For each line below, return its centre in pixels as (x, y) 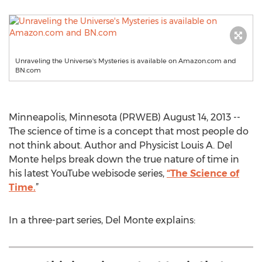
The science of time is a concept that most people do (129, 131)
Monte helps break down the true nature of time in (124, 159)
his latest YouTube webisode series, (88, 173)
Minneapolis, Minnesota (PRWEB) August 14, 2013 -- (125, 117)
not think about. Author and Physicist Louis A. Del (121, 145)
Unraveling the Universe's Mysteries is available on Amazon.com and (126, 61)
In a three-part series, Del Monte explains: (102, 220)
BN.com (28, 70)
